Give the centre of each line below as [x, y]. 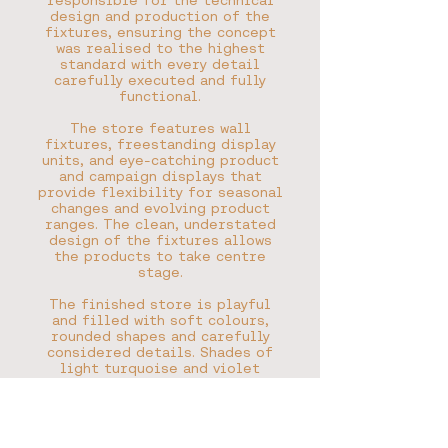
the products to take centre [160, 256]
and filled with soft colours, [160, 320]
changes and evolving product [160, 208]
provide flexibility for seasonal [160, 192]
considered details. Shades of [160, 352]
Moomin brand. [160, 416]
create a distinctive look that [160, 384]
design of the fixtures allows [160, 240]
